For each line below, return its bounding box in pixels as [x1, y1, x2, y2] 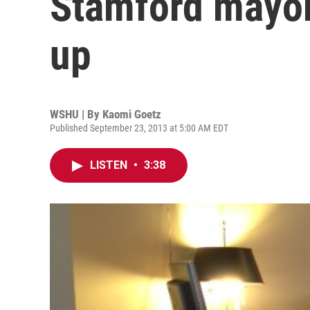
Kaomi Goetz [102, 107, 161, 121]
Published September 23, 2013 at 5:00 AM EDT [50, 122, 228, 134]
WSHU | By [50, 107, 102, 121]
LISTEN [90, 158, 130, 172]
